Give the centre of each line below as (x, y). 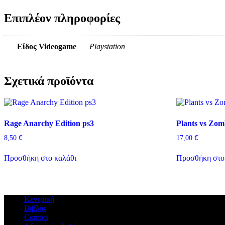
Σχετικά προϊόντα (49, 81)
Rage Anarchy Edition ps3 (49, 124)
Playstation (107, 47)
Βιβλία (35, 208)
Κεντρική (39, 199)
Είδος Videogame (47, 47)
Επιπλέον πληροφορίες (62, 18)
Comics (36, 217)
